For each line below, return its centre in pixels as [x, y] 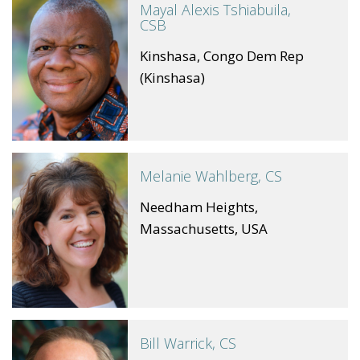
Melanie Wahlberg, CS [211, 176]
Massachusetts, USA [204, 229]
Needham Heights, [199, 207]
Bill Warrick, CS [188, 343]
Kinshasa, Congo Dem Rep [222, 56]
